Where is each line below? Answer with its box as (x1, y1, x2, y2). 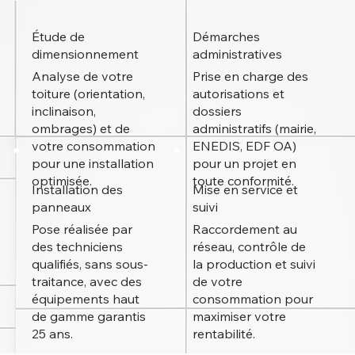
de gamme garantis (32, 307, 147, 324)
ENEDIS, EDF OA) (193, 138, 297, 155)
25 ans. (32, 325, 74, 342)
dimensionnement (32, 46, 139, 63)
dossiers (193, 103, 242, 120)
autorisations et (193, 86, 285, 102)
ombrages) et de (32, 120, 131, 137)
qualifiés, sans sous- (32, 255, 149, 272)
